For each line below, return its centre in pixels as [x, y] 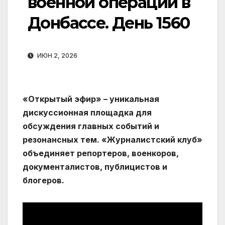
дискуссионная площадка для [87, 113]
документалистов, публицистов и [95, 167]
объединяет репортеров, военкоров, [101, 153]
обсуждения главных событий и [91, 126]
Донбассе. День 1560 [109, 23]
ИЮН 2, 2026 [57, 56]
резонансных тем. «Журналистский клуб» [113, 140]
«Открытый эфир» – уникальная [91, 99]
